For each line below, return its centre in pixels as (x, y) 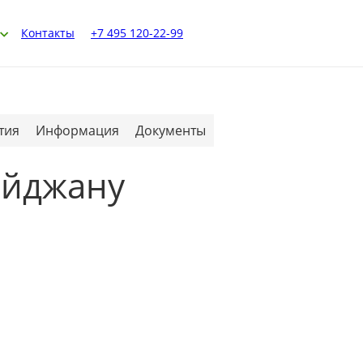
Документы (171, 130)
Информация (77, 130)
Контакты (48, 33)
